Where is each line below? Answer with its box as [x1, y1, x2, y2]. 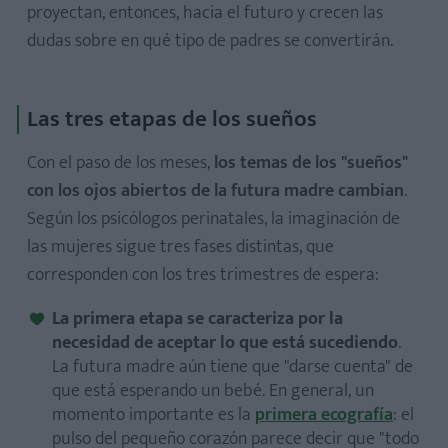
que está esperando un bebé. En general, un [52, 376, 374, 406]
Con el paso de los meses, [27, 148, 214, 178]
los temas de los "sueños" [214, 148, 408, 178]
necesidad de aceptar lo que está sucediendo [52, 328, 398, 358]
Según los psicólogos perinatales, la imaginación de [27, 204, 400, 234]
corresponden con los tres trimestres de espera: [27, 260, 379, 290]
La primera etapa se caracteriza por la [52, 304, 343, 334]
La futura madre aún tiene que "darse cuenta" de [52, 352, 413, 382]
